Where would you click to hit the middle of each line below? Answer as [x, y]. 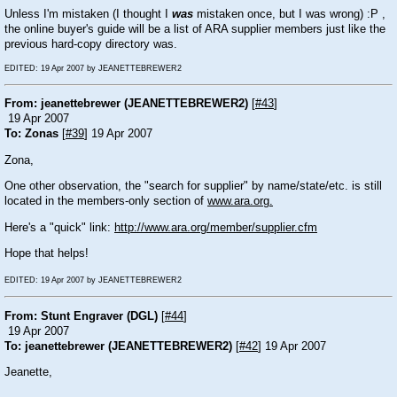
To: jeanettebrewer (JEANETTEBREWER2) [118, 346]
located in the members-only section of [106, 202]
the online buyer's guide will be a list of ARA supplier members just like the [195, 30]
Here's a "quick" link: [59, 227]
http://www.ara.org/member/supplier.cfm [216, 227]
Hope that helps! [47, 254]
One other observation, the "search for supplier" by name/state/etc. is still [193, 187]
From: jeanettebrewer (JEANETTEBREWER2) [126, 104]
